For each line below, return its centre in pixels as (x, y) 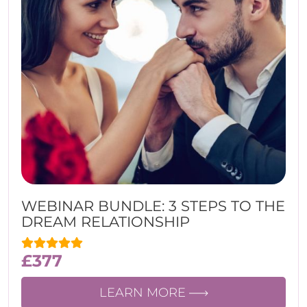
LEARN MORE (144, 293)
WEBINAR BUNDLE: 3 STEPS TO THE (153, 206)
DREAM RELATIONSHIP (106, 222)
